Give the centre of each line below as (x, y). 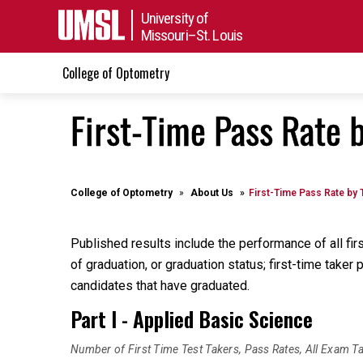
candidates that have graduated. (160, 286)
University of (175, 18)
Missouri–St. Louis (192, 35)
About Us (212, 193)
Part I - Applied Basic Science (192, 318)
